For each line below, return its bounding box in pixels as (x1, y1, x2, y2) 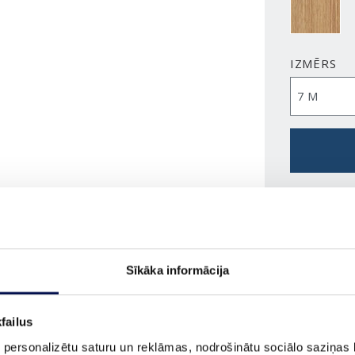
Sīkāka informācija (126, 263, 229, 277)
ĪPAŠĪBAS (150, 320, 205, 337)
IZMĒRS (289, 55, 337, 71)
